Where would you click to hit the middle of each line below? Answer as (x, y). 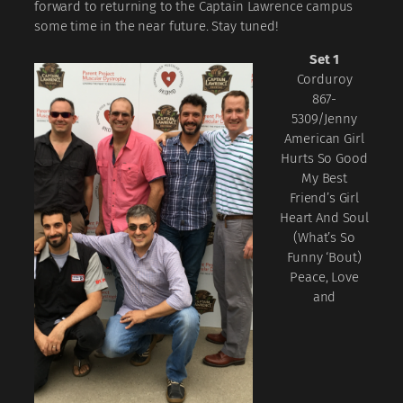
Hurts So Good (324, 158)
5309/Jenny (324, 118)
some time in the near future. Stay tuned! (157, 26)
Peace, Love (324, 277)
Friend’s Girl (324, 197)
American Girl (324, 138)
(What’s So (324, 237)
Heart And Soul (324, 217)
